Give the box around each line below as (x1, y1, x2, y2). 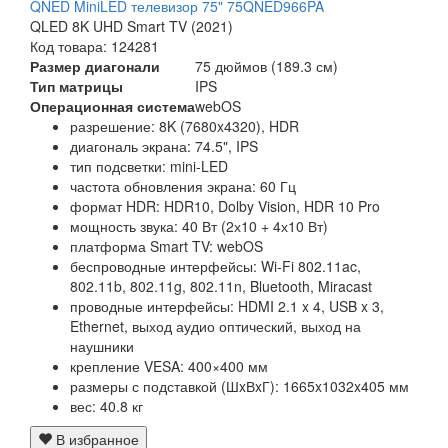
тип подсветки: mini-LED (70, 156, 228, 177)
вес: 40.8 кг (70, 396, 143, 417)
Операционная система (30, 96, 195, 117)
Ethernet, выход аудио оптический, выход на (70, 316, 361, 337)
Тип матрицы (30, 76, 123, 97)
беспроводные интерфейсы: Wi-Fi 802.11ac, (70, 256, 361, 277)
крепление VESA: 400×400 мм (70, 356, 268, 377)
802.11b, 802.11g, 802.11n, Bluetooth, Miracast (70, 276, 372, 297)
